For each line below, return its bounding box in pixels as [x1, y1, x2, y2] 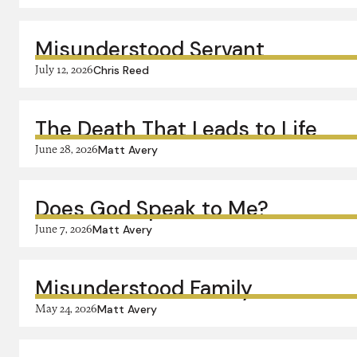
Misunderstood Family [35, 275, 253, 302]
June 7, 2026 [35, 222, 92, 235]
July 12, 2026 [35, 62, 93, 76]
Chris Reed [93, 62, 149, 77]
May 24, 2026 [35, 301, 97, 315]
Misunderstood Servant [35, 36, 265, 63]
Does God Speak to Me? [35, 195, 269, 222]
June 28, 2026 [35, 142, 98, 155]
